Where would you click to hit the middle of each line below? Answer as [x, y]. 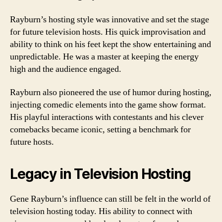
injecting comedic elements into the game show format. [108, 105]
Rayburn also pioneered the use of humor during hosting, [111, 92]
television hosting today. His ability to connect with [101, 211]
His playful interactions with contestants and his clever [107, 117]
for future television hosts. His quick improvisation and [108, 32]
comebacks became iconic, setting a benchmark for [100, 130]
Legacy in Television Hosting [100, 174]
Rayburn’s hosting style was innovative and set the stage [110, 19]
